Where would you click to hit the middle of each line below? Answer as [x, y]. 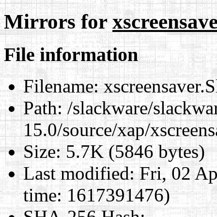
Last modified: [79, 173]
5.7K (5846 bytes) [133, 151]
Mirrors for [58, 21]
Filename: [61, 86]
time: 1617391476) [97, 195]
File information [71, 54]
